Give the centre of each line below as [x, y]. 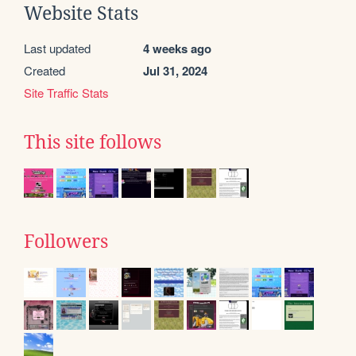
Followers [66, 241]
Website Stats [81, 13]
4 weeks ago [177, 48]
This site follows [93, 142]
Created [44, 70]
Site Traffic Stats [66, 92]
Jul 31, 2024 [175, 70]
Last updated [57, 48]
